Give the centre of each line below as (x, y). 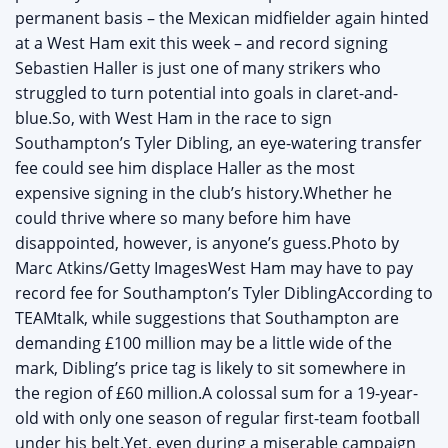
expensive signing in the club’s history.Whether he (203, 193)
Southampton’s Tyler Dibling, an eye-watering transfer (218, 143)
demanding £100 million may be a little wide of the (203, 343)
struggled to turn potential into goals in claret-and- (206, 93)
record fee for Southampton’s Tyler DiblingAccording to (224, 293)
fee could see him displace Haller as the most (185, 168)
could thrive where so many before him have (183, 218)
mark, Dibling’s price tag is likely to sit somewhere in (210, 368)
